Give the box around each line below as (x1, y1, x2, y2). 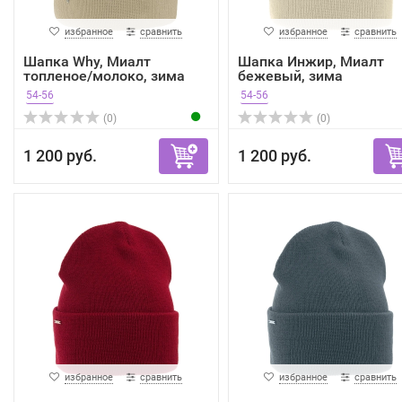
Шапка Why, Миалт (23, 53, 151, 71)
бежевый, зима (237, 67, 343, 85)
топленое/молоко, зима (23, 67, 185, 85)
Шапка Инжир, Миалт (237, 53, 384, 71)
